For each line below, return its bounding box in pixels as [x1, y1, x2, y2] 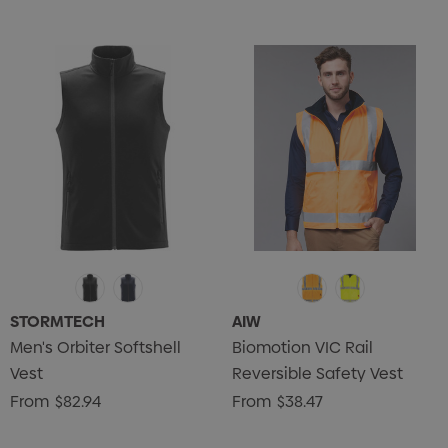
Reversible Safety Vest [232, 362, 403, 385]
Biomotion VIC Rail [232, 336, 373, 359]
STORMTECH [10, 310, 105, 333]
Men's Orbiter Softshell [10, 336, 181, 359]
